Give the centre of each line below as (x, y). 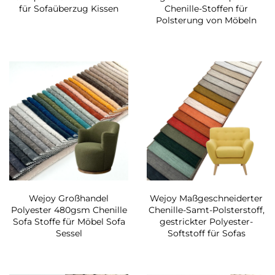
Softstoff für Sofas (206, 234)
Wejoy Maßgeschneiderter (206, 199)
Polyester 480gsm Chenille (69, 210)
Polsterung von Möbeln (206, 21)
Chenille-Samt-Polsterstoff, (206, 210)
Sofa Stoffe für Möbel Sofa (69, 222)
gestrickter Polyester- (206, 222)
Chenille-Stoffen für (206, 9)
